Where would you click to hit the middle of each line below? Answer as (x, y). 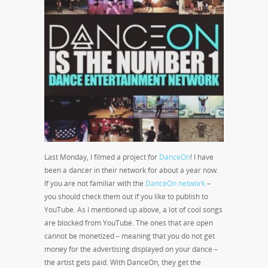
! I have (202, 157)
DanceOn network (175, 183)
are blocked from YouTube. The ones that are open (129, 223)
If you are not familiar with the (95, 183)
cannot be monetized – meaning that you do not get (130, 236)
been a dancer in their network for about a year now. (131, 170)
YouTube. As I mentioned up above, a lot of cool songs (133, 209)
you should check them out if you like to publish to (126, 196)
